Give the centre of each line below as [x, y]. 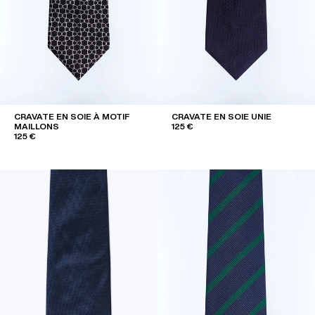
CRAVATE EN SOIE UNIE [221, 116]
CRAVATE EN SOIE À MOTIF [72, 116]
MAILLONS [37, 126]
